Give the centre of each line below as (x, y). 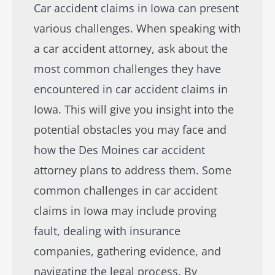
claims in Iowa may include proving (125, 211)
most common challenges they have (127, 69)
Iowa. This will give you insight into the (134, 109)
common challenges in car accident (126, 190)
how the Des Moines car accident (119, 150)
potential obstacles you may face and (130, 130)
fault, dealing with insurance (107, 231)
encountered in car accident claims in (131, 89)
